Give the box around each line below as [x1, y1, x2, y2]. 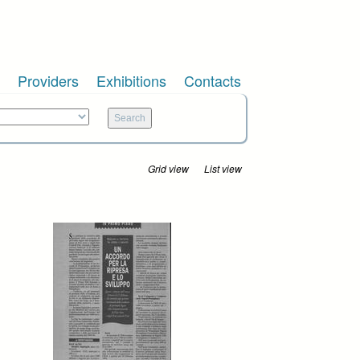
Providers [18, 70, 79, 91]
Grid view [147, 162, 189, 176]
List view [204, 162, 243, 176]
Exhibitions [96, 70, 166, 91]
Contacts [184, 70, 241, 91]
